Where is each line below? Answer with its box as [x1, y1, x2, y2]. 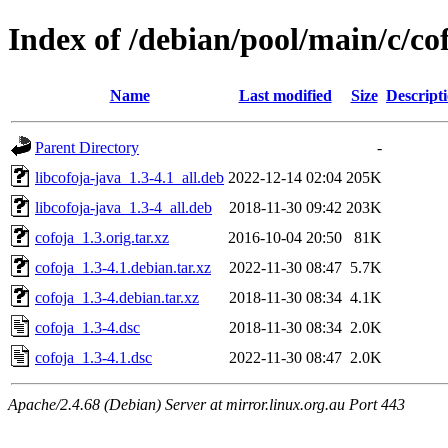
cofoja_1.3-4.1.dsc [35, 348, 152, 366]
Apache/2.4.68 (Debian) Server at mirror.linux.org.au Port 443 [8, 395, 405, 413]
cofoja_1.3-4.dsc [35, 318, 140, 336]
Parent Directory [35, 138, 139, 156]
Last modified [238, 86, 332, 104]
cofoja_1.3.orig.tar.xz [35, 228, 169, 246]
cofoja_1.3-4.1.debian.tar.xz [35, 258, 211, 276]
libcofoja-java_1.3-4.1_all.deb [35, 168, 224, 186]
